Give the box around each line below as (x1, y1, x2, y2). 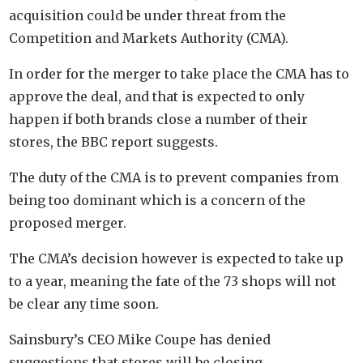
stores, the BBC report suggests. (9, 133, 219, 150)
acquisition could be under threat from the (9, 6, 287, 23)
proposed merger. (9, 214, 127, 231)
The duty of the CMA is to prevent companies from (9, 169, 340, 186)
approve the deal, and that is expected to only (9, 88, 305, 105)
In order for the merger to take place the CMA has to (9, 65, 350, 82)
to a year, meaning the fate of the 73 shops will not (9, 272, 337, 289)
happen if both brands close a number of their (9, 110, 309, 127)
